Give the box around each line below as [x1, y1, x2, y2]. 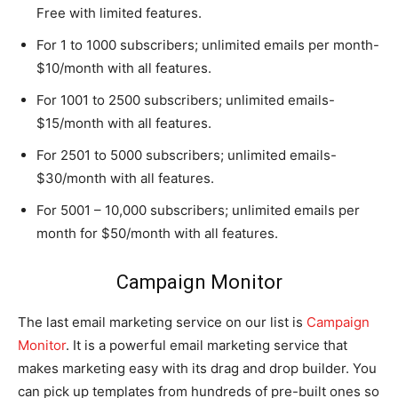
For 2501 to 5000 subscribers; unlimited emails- [36, 146, 337, 163]
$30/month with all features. [36, 169, 214, 187]
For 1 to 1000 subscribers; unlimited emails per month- [36, 36, 379, 53]
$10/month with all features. [36, 59, 211, 76]
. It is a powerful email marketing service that [66, 336, 347, 354]
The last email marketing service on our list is [18, 313, 306, 330]
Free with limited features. [36, 4, 202, 21]
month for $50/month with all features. [36, 224, 278, 242]
